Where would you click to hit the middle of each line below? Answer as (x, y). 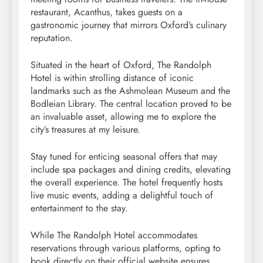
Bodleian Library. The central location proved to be (131, 104)
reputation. (52, 38)
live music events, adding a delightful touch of (122, 195)
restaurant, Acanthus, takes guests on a (107, 12)
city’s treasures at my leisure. (85, 130)
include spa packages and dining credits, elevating (131, 170)
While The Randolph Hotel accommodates (114, 235)
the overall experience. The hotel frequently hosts (127, 183)
